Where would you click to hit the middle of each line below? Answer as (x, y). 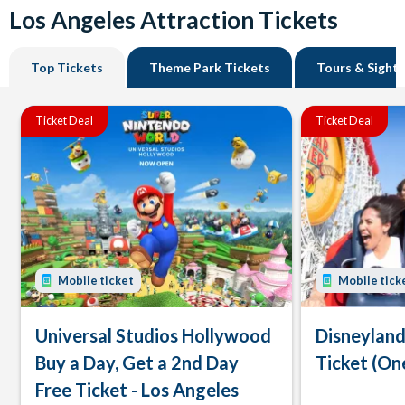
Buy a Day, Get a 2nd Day (137, 363)
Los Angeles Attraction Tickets (174, 19)
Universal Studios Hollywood (153, 336)
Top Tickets (67, 67)
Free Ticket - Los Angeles (137, 390)
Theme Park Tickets (210, 67)
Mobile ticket (96, 281)
